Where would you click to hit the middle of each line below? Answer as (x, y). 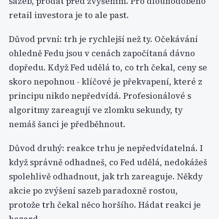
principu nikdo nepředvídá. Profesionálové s (100, 96)
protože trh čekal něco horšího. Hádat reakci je (105, 205)
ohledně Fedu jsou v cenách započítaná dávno (102, 53)
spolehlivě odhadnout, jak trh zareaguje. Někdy (106, 176)
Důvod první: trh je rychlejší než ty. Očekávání (103, 39)
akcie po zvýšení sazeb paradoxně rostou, (93, 191)
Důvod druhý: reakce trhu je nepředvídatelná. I (106, 148)
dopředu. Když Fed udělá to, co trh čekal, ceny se (108, 67)
